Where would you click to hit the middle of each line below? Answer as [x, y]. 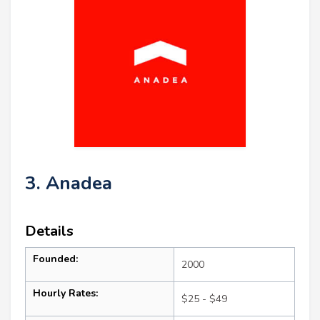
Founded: [55, 259]
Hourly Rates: [65, 293]
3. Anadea [69, 183]
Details [49, 231]
